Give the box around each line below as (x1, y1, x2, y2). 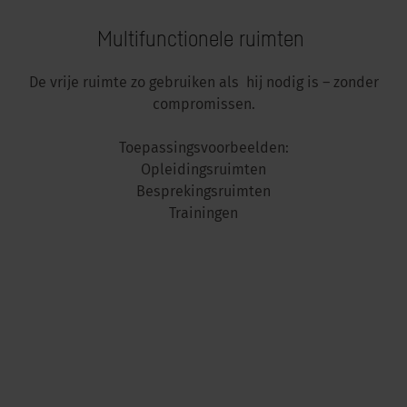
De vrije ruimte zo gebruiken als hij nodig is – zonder (28, 76, 379, 91)
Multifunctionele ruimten (97, 25, 310, 51)
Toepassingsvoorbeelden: (118, 142, 289, 156)
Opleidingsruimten (141, 164, 266, 178)
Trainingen (169, 207, 238, 222)
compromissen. (152, 98, 255, 113)
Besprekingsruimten (136, 185, 271, 200)
